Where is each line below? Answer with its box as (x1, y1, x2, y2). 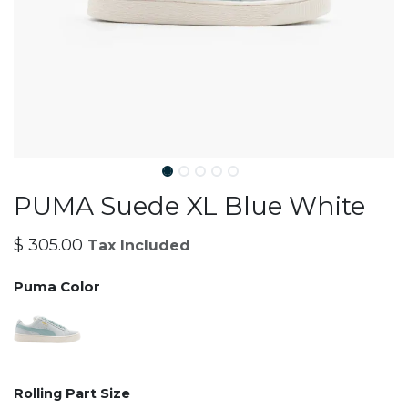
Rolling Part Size (14, 385, 130, 403)
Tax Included (87, 237, 190, 254)
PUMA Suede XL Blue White (14, 190, 365, 221)
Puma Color (14, 278, 100, 295)
